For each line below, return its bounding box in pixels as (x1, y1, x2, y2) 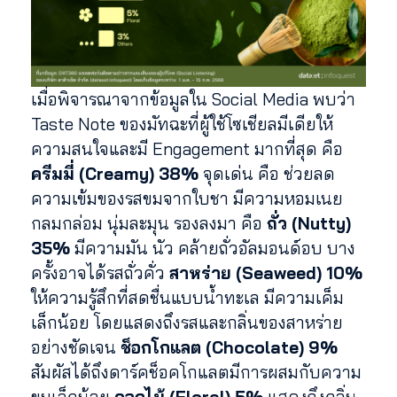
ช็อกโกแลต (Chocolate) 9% (121, 336, 338, 358)
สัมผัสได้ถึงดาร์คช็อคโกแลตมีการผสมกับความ (31, 361, 362, 383)
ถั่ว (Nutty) (267, 212, 351, 234)
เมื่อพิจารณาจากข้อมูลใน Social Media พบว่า (31, 88, 355, 110)
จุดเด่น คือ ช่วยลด (198, 162, 335, 184)
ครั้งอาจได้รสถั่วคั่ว (31, 261, 169, 284)
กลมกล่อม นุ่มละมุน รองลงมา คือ (31, 212, 267, 234)
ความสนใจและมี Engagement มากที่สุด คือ (31, 137, 343, 160)
